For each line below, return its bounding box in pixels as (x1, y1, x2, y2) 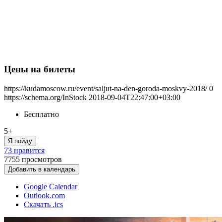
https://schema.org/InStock (4, 93, 87, 102)
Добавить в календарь (8, 166, 75, 173)
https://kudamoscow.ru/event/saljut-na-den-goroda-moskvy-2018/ (4, 84, 207, 93)
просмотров (22, 155, 62, 164)
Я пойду (8, 137, 32, 145)
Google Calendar (24, 182, 77, 191)
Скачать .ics (24, 200, 63, 209)
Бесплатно (24, 110, 59, 118)
